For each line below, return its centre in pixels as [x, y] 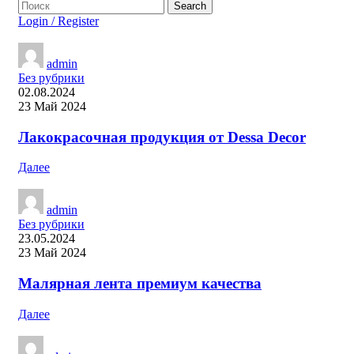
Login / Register [58, 21]
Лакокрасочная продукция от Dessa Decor [162, 137]
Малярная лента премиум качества [140, 284]
